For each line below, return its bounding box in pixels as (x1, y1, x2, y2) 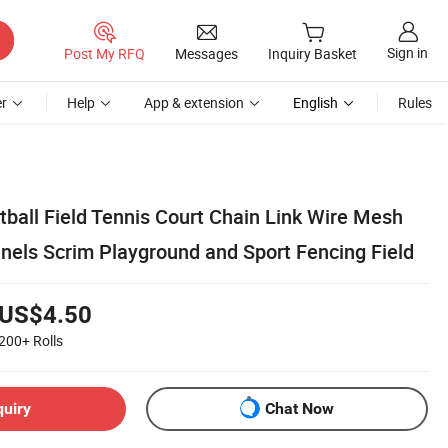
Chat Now (265, 399, 334, 419)
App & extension (144, 93, 244, 112)
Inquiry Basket (268, 44, 357, 64)
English (293, 93, 338, 112)
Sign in (387, 43, 428, 63)
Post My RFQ (64, 43, 145, 63)
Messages (175, 43, 238, 63)
